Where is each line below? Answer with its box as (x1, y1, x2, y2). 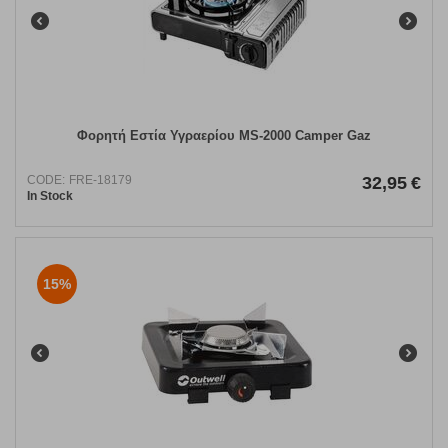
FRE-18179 (69, 173, 132, 188)
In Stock (27, 189, 73, 204)
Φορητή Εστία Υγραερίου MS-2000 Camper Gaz (77, 128, 371, 144)
